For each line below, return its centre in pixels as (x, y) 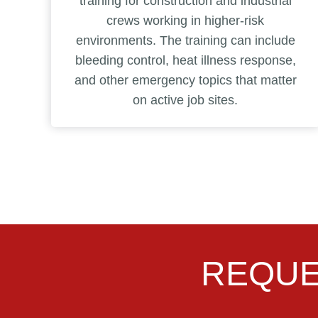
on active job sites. (186, 100)
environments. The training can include (185, 40)
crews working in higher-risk (186, 20)
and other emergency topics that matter (185, 80)
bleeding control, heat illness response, (185, 60)
